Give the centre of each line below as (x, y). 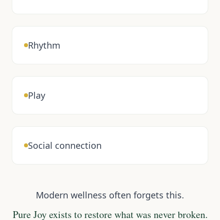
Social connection (65, 146)
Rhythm (44, 45)
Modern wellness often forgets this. (110, 195)
